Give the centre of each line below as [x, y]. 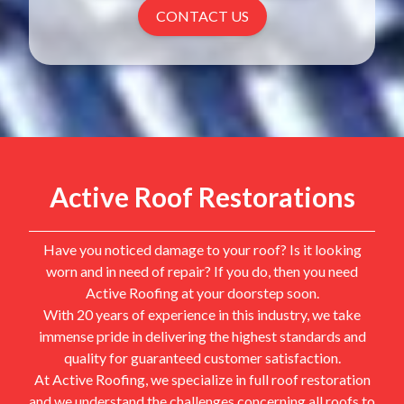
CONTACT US [202, 16]
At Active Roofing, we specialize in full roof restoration [202, 379]
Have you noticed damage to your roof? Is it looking [202, 249]
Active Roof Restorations [202, 197]
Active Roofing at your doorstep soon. [202, 293]
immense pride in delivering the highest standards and [202, 336]
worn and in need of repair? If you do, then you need [202, 271]
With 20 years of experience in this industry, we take [202, 314]
